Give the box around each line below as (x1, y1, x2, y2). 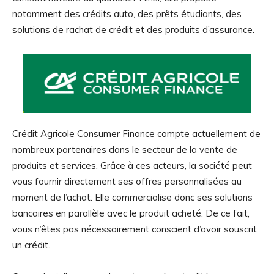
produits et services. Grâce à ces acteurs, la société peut (12, 160, 252, 172)
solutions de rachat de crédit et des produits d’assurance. (12, 24, 257, 36)
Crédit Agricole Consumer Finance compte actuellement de (12, 128, 261, 140)
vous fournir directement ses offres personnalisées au (12, 176, 242, 188)
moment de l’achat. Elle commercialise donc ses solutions (12, 191, 253, 204)
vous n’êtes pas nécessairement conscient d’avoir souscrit (12, 223, 257, 235)
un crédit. (12, 239, 53, 251)
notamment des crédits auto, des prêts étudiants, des (12, 8, 242, 20)
